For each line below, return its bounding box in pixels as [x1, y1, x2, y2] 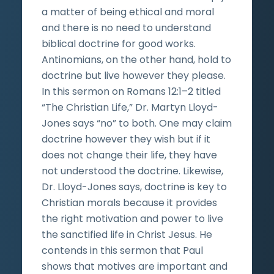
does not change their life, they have [42, 147, 217, 162]
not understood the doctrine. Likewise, [42, 163, 223, 178]
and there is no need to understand [42, 20, 211, 35]
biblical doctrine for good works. [42, 36, 196, 51]
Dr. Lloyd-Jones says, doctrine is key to [42, 179, 227, 194]
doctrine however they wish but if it [42, 131, 210, 146]
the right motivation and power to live [42, 211, 223, 226]
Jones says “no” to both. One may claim [42, 116, 232, 130]
